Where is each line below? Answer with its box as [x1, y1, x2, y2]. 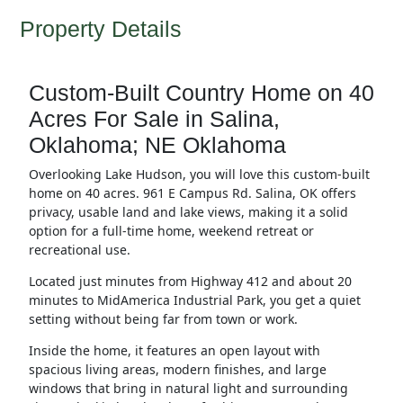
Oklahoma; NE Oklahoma [28, 132, 286, 158]
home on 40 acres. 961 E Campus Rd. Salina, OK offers [28, 184, 356, 202]
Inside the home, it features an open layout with [28, 342, 320, 360]
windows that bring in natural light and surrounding [28, 380, 348, 398]
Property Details [19, 16, 182, 42]
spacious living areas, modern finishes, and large [28, 361, 327, 379]
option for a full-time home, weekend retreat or [28, 222, 314, 240]
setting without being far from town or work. [28, 310, 298, 328]
